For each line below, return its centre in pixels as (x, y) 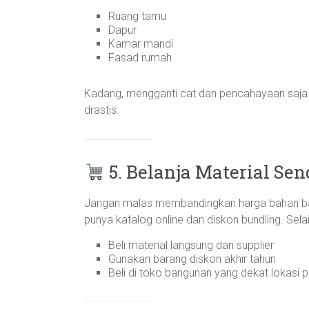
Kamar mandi (141, 44)
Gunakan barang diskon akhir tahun (192, 259)
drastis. (102, 110)
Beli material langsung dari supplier (191, 245)
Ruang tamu (137, 16)
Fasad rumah (140, 58)
